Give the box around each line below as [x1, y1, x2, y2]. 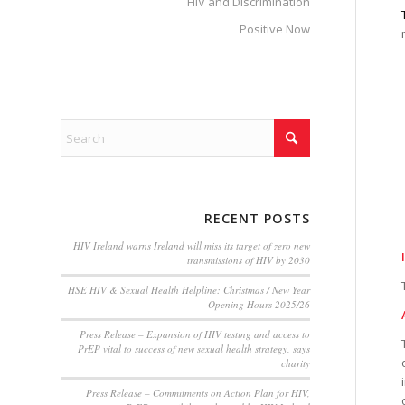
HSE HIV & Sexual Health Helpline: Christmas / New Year [67, 283, 310, 297]
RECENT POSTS [203, 210, 310, 227]
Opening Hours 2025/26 [207, 297, 310, 311]
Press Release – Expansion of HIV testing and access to [79, 327, 310, 341]
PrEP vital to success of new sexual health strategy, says [77, 342, 310, 355]
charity [280, 356, 310, 370]
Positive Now [239, 21, 310, 37]
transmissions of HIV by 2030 [186, 253, 310, 267]
